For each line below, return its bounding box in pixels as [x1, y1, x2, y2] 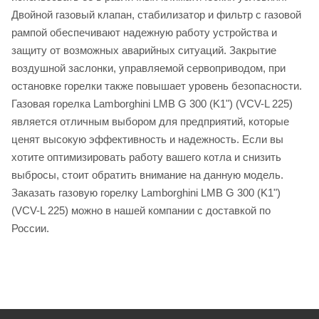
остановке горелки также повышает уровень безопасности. [11, 79, 302, 92]
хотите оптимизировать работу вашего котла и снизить [11, 150, 281, 163]
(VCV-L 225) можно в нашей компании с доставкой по [11, 204, 271, 216]
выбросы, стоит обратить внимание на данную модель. [11, 168, 283, 181]
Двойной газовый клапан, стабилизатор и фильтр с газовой [11, 8, 301, 21]
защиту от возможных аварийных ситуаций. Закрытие [11, 43, 276, 56]
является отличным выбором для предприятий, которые [11, 115, 289, 127]
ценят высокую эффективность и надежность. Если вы [11, 132, 283, 145]
